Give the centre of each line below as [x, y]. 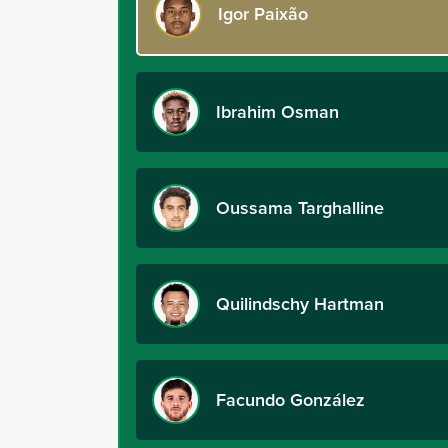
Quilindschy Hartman [300, 303]
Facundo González [290, 399]
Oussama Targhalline [300, 207]
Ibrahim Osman [277, 111]
